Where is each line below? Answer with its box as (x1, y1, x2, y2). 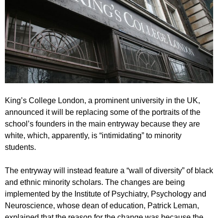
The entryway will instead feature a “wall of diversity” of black (5, 166, 213, 175)
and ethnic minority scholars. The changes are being (5, 178, 185, 186)
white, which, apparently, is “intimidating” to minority (5, 131, 182, 140)
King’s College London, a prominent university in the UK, (5, 96, 200, 105)
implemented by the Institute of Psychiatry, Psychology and (5, 189, 206, 198)
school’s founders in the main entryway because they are (5, 119, 200, 128)
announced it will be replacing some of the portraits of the (5, 108, 200, 116)
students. (5, 143, 36, 151)
